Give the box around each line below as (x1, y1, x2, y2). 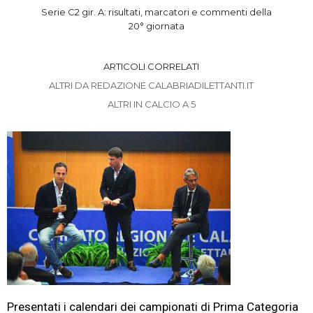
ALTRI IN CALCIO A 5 (107, 98, 196, 110)
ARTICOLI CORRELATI (103, 60, 199, 72)
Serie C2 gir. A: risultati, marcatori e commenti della (41, 6, 272, 17)
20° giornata (128, 20, 184, 31)
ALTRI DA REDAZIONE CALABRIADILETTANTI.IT (49, 79, 254, 91)
